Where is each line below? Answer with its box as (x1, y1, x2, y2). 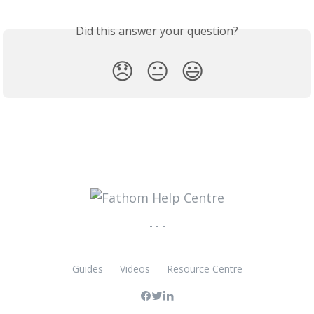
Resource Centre (166, 262, 243, 276)
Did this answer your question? (76, 22, 238, 39)
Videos (119, 262, 150, 276)
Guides (71, 262, 103, 276)
